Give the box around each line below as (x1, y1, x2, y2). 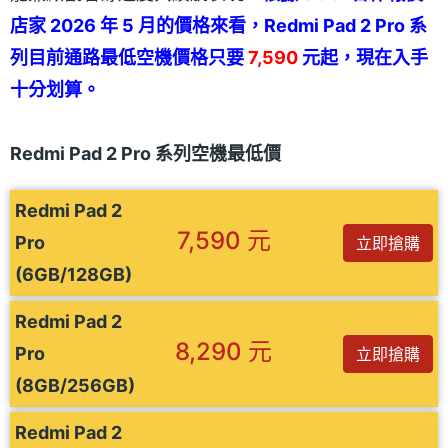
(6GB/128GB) (15, 263, 132, 285)
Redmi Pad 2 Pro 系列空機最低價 (10, 142, 281, 164)
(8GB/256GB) (15, 374, 135, 396)
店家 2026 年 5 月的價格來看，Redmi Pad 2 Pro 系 (10, 14, 427, 36)
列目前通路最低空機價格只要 (10, 46, 244, 68)
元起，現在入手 (298, 46, 428, 68)
